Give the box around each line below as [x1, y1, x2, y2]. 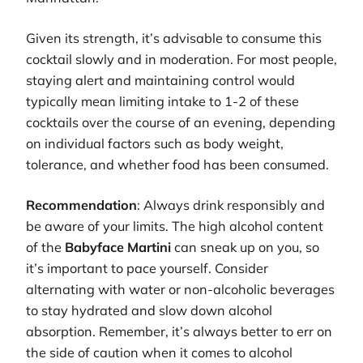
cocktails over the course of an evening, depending [26, 114, 335, 131]
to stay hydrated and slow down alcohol [26, 302, 272, 319]
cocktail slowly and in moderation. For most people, [26, 51, 337, 68]
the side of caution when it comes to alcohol [26, 344, 293, 361]
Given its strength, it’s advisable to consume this [26, 30, 322, 47]
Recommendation [26, 197, 137, 214]
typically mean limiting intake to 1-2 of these [26, 93, 299, 110]
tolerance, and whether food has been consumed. [26, 156, 329, 173]
